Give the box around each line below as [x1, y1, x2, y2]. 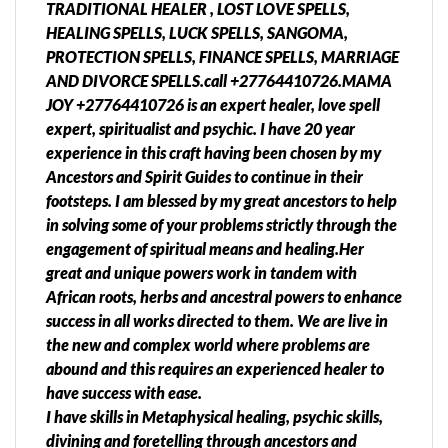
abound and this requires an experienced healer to [46, 359, 384, 379]
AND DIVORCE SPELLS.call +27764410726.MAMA [46, 71, 392, 91]
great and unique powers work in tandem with [46, 263, 357, 283]
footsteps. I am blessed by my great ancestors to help [46, 191, 397, 211]
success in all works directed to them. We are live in [46, 311, 388, 331]
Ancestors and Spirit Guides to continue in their [46, 167, 363, 187]
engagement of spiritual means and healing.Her [46, 239, 364, 259]
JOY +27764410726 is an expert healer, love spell [46, 95, 380, 115]
